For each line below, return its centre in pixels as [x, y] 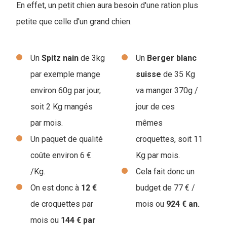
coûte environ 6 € [61, 155]
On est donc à [56, 187]
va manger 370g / [167, 90]
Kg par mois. [158, 155]
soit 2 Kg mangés [62, 106]
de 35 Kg [178, 74]
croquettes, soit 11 [169, 139]
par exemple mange [65, 74]
